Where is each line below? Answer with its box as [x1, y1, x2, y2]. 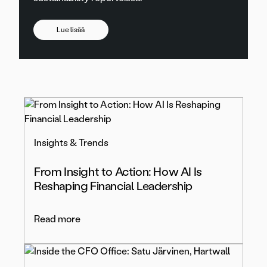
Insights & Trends [34, 137, 108, 149]
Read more [34, 213, 80, 225]
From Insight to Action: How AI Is [34, 164, 202, 179]
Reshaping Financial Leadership [34, 179, 193, 194]
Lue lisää [57, 26, 85, 35]
